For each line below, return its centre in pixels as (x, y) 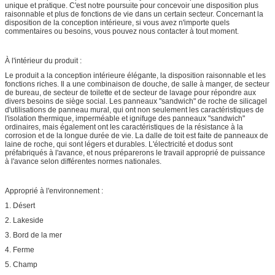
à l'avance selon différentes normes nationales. (83, 161)
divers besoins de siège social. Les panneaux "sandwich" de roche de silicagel (136, 101)
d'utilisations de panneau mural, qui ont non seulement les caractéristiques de (134, 110)
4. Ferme (20, 250)
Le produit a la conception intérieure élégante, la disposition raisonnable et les (135, 75)
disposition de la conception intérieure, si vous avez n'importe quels (117, 22)
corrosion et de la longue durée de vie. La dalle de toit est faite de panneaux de (137, 135)
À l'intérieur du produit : (43, 60)
